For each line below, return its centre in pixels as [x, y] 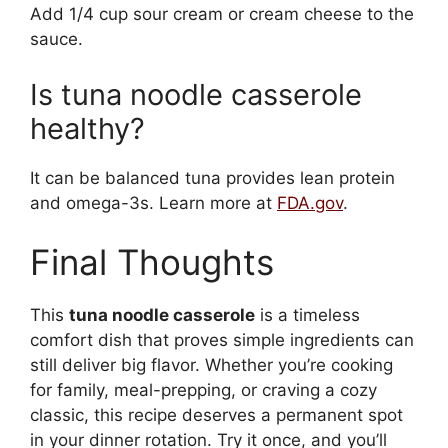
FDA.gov [310, 202]
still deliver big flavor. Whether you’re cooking [211, 365]
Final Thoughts [152, 262]
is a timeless [307, 315]
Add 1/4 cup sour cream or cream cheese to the [222, 14]
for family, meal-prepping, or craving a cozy [203, 390]
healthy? [87, 128]
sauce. [56, 39]
